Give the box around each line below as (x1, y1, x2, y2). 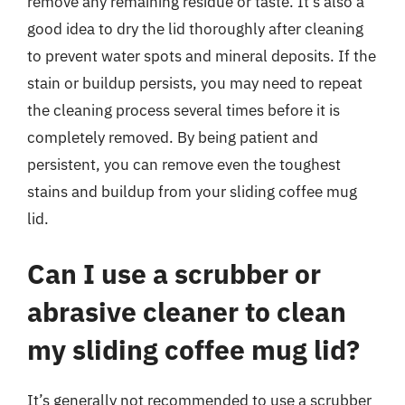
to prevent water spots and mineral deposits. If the (27, 45, 376, 66)
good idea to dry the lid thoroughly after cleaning (27, 18, 363, 39)
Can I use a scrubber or (27, 256, 321, 291)
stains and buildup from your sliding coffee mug (27, 181, 357, 202)
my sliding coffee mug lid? (27, 332, 360, 367)
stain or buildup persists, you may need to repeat (27, 72, 363, 93)
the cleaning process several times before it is (27, 99, 340, 120)
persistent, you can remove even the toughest (27, 154, 341, 174)
